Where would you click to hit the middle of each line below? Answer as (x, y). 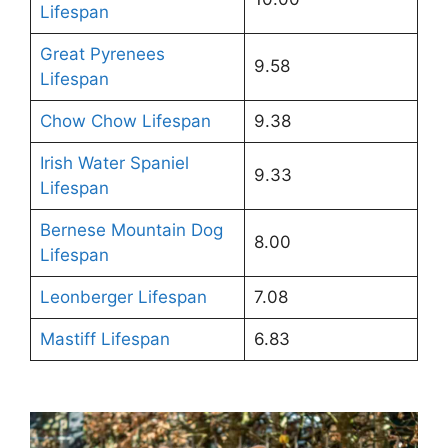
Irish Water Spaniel (114, 163)
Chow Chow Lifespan (125, 121)
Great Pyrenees (102, 54)
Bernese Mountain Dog (131, 230)
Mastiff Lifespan (104, 339)
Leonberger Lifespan (123, 297)
